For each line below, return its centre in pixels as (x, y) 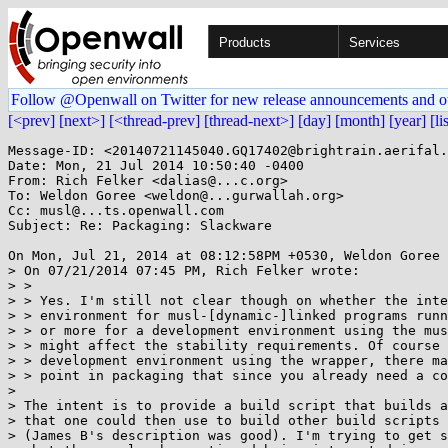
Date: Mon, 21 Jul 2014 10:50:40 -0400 (156, 165)
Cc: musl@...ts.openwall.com (116, 210)
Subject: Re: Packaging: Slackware (140, 225)
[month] (360, 120)
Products (245, 42)
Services (374, 42)
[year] (407, 120)
